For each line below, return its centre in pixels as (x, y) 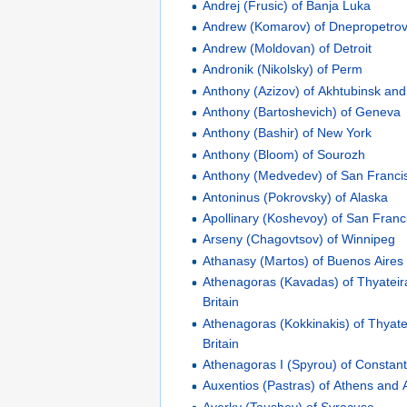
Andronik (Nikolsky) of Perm (283, 69)
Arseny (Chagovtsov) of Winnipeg (299, 239)
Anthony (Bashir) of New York (288, 133)
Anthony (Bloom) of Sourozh (284, 154)
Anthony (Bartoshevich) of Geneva (302, 112)
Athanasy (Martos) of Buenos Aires (303, 260)
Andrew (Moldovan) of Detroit (288, 48)
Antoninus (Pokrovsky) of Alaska (296, 197)
